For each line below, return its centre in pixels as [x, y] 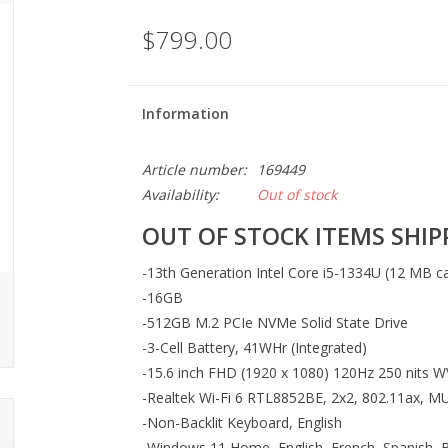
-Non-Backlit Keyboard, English [241, 423]
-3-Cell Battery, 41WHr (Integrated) [254, 348]
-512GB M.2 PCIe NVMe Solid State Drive [274, 323]
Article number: [194, 169]
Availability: [180, 194]
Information [185, 113]
